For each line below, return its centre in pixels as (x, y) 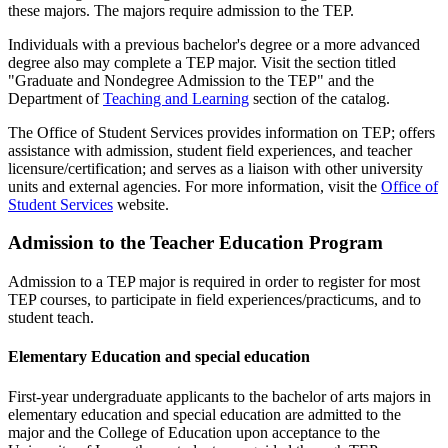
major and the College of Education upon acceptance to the (194, 432)
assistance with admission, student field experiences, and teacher (210, 150)
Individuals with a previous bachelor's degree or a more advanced (214, 44)
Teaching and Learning (176, 98)
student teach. (51, 318)
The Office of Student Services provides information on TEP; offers (221, 132)
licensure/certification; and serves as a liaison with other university (215, 168)
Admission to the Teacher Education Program (195, 243)
